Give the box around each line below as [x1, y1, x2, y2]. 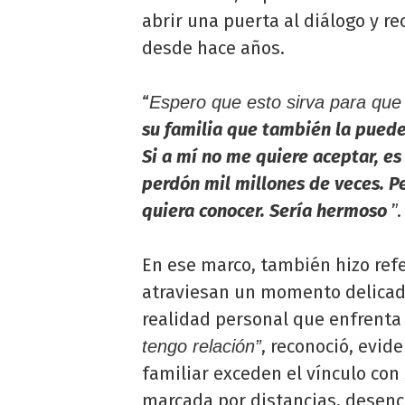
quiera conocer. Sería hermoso [142, 200, 387, 222]
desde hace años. [142, 37, 285, 60]
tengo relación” [142, 336, 261, 357]
